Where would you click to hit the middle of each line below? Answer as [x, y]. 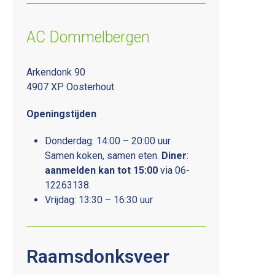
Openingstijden [62, 114]
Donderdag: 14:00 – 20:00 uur [108, 141]
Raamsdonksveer [98, 256]
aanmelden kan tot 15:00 [102, 170]
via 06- [174, 170]
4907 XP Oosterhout [71, 87]
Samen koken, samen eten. [103, 155]
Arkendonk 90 [56, 72]
